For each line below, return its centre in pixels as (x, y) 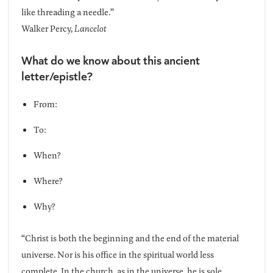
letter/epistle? (57, 76)
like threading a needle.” (67, 12)
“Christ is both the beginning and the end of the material (130, 238)
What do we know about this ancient (110, 60)
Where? (48, 181)
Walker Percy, (48, 29)
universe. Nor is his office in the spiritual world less (117, 255)
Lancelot (90, 29)
